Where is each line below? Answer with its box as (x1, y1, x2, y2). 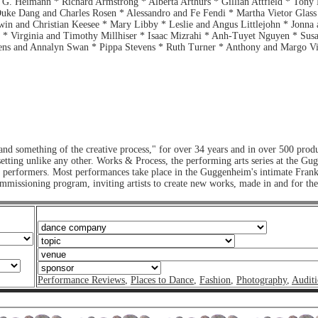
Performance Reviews (38, 275, 125, 285)
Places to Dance (131, 275, 194, 285)
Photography (236, 275, 287, 285)
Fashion (199, 275, 231, 285)
